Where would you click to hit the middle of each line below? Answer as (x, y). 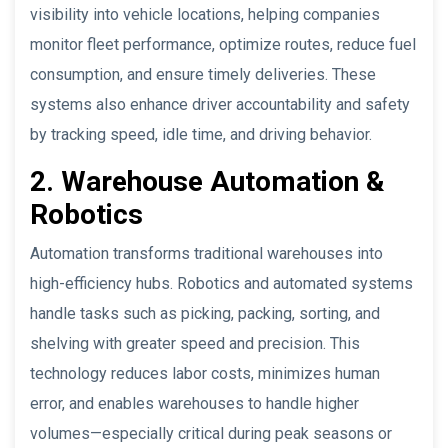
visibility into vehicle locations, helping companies (205, 14)
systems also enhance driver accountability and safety (220, 104)
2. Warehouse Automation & (207, 181)
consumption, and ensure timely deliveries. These (203, 74)
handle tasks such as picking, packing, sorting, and (205, 313)
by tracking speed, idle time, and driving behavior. (201, 134)
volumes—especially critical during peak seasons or (211, 433)
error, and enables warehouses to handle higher (194, 403)
